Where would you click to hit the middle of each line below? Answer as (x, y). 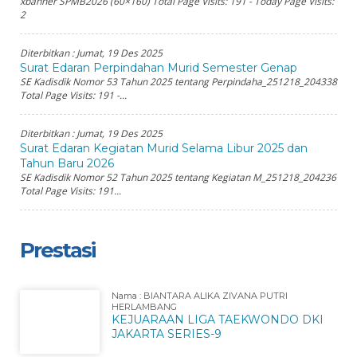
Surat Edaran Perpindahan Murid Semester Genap (159, 68)
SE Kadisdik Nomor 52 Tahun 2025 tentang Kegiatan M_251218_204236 (178, 177)
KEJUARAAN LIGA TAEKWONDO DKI (218, 320)
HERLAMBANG (144, 307)
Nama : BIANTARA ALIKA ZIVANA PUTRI (200, 296)
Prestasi (57, 250)
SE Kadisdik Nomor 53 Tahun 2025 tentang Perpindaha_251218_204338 (178, 82)
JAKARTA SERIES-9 (167, 334)
